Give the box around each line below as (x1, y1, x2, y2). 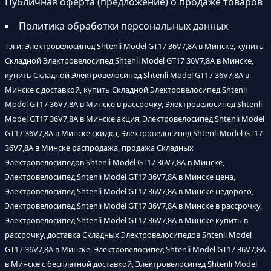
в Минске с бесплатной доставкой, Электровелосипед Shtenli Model (5, 258, 257, 269)
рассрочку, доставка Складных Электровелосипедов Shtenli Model (5, 229, 252, 240)
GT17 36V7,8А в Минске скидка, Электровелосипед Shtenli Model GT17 (5, 128, 263, 139)
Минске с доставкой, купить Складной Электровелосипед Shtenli (5, 84, 247, 95)
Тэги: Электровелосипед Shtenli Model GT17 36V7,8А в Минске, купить (5, 41, 264, 51)
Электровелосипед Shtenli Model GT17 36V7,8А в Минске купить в (5, 215, 248, 226)
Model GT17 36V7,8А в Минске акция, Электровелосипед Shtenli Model (5, 113, 264, 124)
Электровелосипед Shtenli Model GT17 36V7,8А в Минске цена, (5, 171, 235, 182)
